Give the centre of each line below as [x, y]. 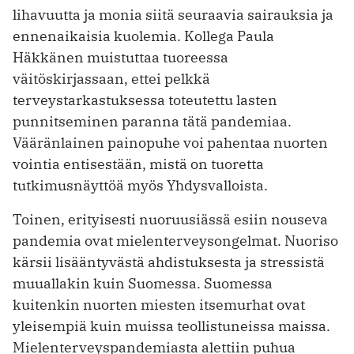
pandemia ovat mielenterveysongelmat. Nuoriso [175, 241]
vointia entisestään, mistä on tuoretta [138, 164]
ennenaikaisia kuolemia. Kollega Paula [143, 36]
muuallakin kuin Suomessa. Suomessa [143, 284]
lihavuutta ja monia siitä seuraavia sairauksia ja [173, 15]
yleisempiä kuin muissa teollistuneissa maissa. [171, 326]
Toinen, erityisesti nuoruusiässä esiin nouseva [170, 220]
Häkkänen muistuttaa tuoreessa [121, 58]
